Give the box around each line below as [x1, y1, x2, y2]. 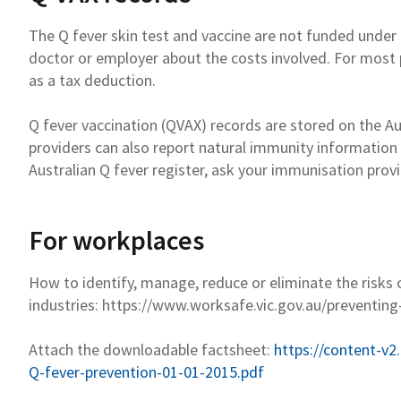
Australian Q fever [29, 158, 152, 180]
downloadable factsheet [103, 338, 267, 360]
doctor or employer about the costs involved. [29, 47, 334, 68]
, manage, [133, 271, 202, 293]
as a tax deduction [29, 69, 152, 90]
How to [29, 271, 82, 293]
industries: [29, 294, 98, 315]
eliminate [269, 271, 332, 293]
